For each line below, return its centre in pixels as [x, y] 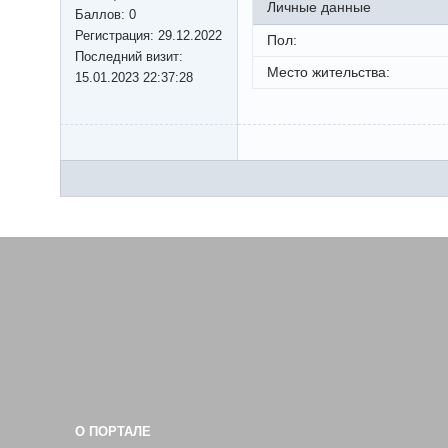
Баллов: [102, 15]
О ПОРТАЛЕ [113, 432]
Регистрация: [116, 36]
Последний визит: [129, 57]
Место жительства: [328, 72]
